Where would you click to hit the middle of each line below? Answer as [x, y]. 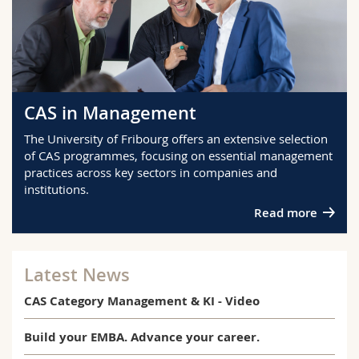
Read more [285, 212]
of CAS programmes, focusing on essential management [178, 156]
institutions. [56, 190]
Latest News [77, 274]
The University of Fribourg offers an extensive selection [176, 139]
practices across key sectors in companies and [151, 173]
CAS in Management [110, 113]
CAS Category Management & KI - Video [142, 301]
